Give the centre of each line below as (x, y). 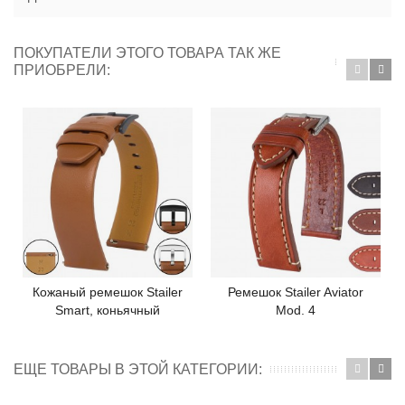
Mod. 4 (296, 310)
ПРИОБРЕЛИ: (62, 70)
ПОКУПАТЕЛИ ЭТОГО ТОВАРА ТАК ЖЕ (147, 52)
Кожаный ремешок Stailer (108, 292)
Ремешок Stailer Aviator (296, 292)
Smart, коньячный (108, 310)
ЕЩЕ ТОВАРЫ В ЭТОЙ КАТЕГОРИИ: (138, 369)
